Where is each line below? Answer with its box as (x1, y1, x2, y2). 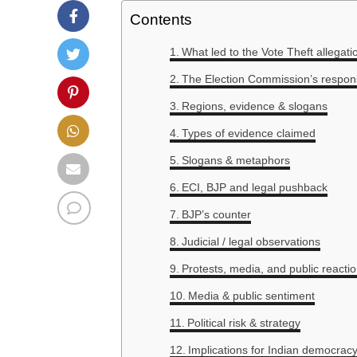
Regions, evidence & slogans (181, 100, 328, 113)
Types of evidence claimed (181, 127, 316, 140)
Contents (130, 11, 192, 29)
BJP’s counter (181, 208, 251, 222)
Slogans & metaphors (181, 154, 290, 167)
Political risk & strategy (186, 316, 300, 330)
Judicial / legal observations (181, 235, 320, 249)
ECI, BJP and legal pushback (181, 181, 328, 194)
